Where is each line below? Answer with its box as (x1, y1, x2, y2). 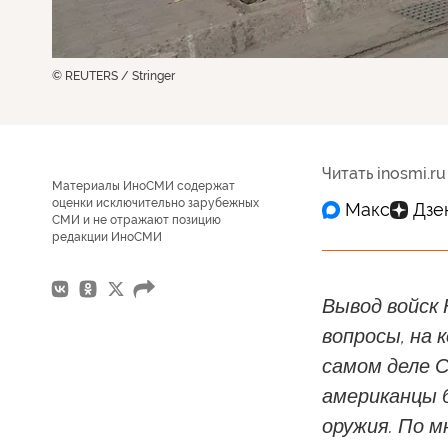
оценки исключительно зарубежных (52, 195, 259, 210)
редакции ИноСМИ (52, 229, 162, 244)
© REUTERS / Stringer (52, 68, 175, 83)
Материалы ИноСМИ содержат (52, 178, 235, 193)
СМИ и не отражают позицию (52, 212, 221, 227)
